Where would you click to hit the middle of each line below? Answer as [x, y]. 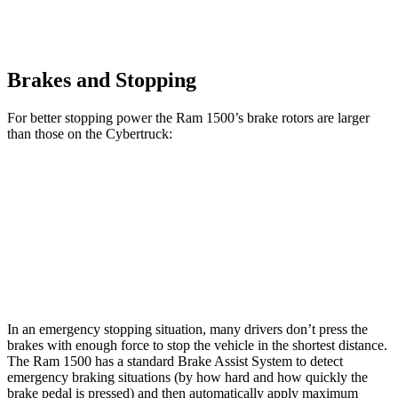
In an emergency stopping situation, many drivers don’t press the [187, 330]
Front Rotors [125, 231]
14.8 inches [202, 271]
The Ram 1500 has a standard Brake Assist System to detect [175, 362]
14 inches [275, 271]
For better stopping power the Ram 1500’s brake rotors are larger [188, 118]
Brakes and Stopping [102, 80]
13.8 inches [275, 231]
